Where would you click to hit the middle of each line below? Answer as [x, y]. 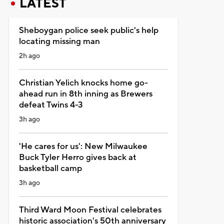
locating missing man [59, 41]
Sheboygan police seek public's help [88, 30]
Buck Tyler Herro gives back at [77, 157]
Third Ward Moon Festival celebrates [90, 210]
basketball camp [50, 168]
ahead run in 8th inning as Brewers [85, 94]
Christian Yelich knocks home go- [83, 83]
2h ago [29, 56]
